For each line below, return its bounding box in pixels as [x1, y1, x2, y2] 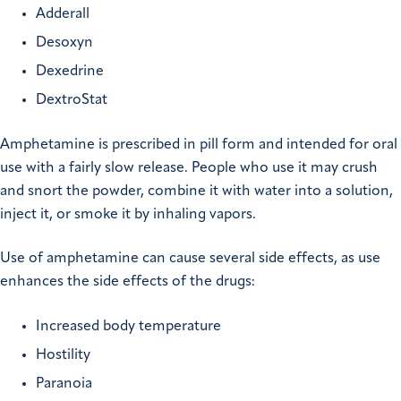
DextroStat [36, 93, 107, 108]
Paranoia [36, 376, 92, 391]
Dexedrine [36, 64, 104, 80]
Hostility [36, 347, 90, 363]
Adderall [36, 7, 90, 22]
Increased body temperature [36, 319, 221, 334]
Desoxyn [36, 36, 93, 51]
